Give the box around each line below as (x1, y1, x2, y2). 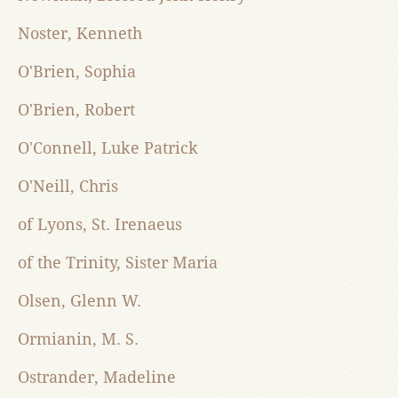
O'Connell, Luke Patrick (18, 139, 198, 158)
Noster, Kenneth (18, 24, 142, 44)
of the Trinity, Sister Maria (18, 253, 218, 273)
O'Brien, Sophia (18, 62, 136, 82)
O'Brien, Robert (18, 100, 135, 120)
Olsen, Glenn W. (18, 291, 141, 311)
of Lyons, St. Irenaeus (18, 215, 182, 235)
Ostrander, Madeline (18, 368, 176, 387)
